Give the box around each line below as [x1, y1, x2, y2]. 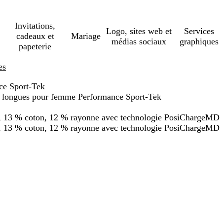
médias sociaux [111, 36, 166, 46]
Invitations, [15, 21, 56, 31]
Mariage [71, 31, 101, 41]
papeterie [19, 41, 52, 51]
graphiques [179, 36, 219, 46]
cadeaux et [16, 31, 54, 41]
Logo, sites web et [106, 26, 172, 36]
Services [184, 26, 214, 36]
